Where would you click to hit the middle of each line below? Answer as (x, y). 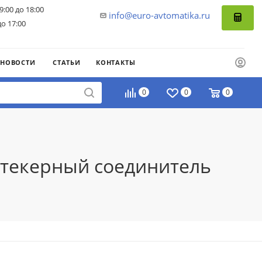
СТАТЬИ (67, 62)
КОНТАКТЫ (116, 62)
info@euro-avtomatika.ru (159, 15)
